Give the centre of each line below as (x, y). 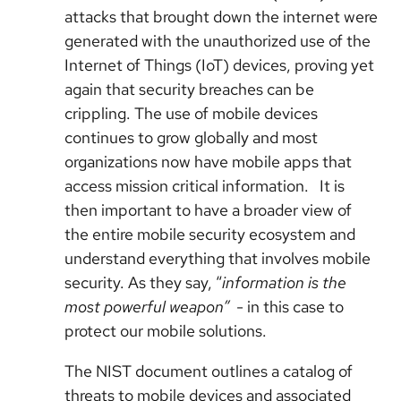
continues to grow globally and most (191, 137)
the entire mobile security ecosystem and (210, 234)
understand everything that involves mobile (218, 258)
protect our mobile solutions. (166, 331)
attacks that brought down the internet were (221, 17)
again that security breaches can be (189, 89)
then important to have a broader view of (208, 210)
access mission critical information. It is (205, 186)
